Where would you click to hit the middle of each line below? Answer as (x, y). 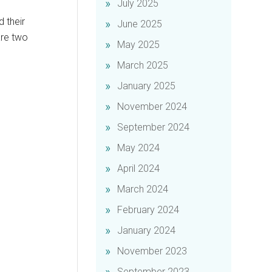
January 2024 (147, 230)
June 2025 (140, 24)
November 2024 (152, 107)
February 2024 (148, 210)
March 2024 (143, 189)
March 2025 (143, 65)
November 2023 (152, 251)
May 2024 (139, 148)
